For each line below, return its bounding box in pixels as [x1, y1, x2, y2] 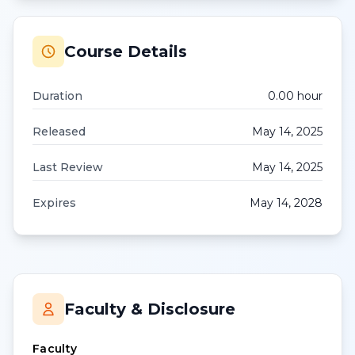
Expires [32, 196, 76, 210]
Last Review [32, 160, 103, 174]
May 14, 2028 [250, 196, 323, 210]
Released [32, 124, 86, 139]
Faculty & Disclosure [64, 300, 235, 319]
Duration [32, 89, 82, 103]
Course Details [64, 42, 187, 61]
